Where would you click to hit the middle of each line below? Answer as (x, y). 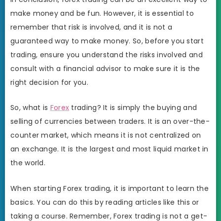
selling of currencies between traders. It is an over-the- (110, 122)
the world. (28, 163)
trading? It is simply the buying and (133, 108)
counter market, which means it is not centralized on (106, 135)
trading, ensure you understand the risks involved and (107, 55)
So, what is (30, 108)
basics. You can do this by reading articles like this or (105, 202)
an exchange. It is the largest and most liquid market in (110, 149)
